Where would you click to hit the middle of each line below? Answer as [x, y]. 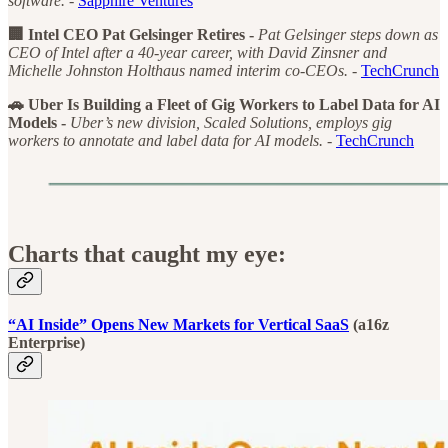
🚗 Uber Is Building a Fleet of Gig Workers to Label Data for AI [224, 104]
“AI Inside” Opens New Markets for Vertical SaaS [178, 324]
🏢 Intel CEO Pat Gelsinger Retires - [133, 34]
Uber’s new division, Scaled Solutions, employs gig [231, 122]
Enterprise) [46, 342]
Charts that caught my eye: [147, 253]
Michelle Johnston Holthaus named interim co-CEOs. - [184, 70]
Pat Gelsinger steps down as [348, 34]
